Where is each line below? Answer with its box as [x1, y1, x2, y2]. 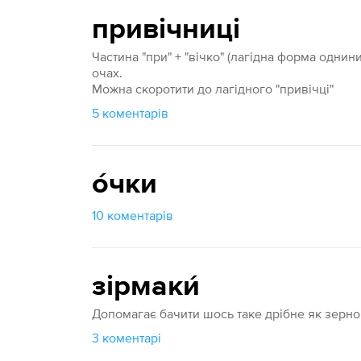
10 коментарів [92, 208, 174, 222]
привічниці [92, 15, 241, 44]
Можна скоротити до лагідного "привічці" [92, 81, 334, 96]
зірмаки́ [92, 272, 201, 301]
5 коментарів [92, 106, 169, 120]
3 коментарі [92, 330, 162, 345]
